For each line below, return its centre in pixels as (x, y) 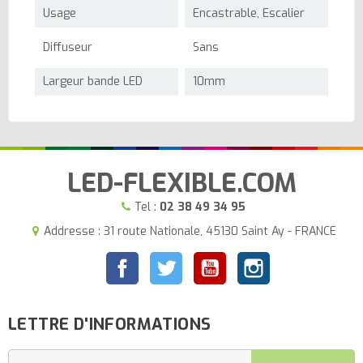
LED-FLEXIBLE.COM (181, 183)
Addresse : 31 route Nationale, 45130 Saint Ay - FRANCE (190, 231)
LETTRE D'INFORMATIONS (110, 324)
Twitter (201, 259)
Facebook (163, 259)
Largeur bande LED (93, 81)
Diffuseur (68, 47)
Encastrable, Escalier (249, 13)
